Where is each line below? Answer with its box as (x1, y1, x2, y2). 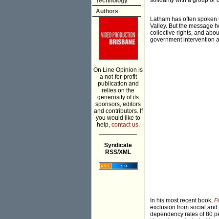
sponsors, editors (95, 101, 141, 108)
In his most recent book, (150, 197, 214, 204)
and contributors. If (93, 108, 143, 114)
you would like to (96, 114, 140, 121)
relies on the (102, 87, 134, 94)
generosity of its (97, 94, 139, 101)
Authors (96, 8, 118, 15)
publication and (97, 80, 139, 87)
